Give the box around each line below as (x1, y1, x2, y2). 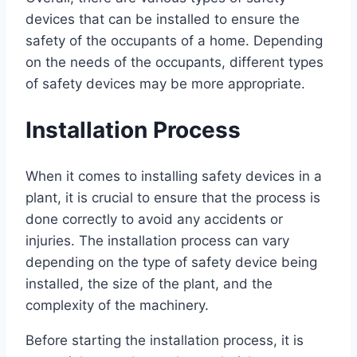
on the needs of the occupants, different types (25, 54, 324, 71)
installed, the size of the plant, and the (25, 275, 273, 292)
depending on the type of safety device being (25, 253, 317, 270)
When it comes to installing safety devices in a (25, 167, 322, 184)
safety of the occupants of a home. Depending (25, 33, 323, 49)
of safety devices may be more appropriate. (25, 76, 305, 92)
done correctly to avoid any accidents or (25, 210, 283, 227)
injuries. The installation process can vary (25, 232, 289, 249)
